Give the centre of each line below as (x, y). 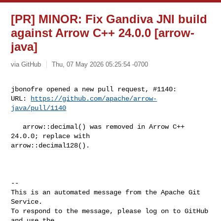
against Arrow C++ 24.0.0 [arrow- (103, 33)
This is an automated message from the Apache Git (106, 192)
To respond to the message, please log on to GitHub (110, 211)
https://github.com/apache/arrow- (94, 98)
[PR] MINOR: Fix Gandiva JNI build (109, 19)
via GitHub (26, 64)
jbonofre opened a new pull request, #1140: (94, 89)
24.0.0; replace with (53, 136)
